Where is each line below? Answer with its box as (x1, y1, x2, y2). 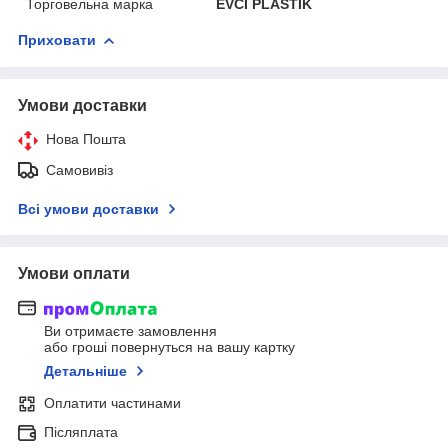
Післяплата (44, 424, 118, 441)
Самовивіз (46, 161, 113, 178)
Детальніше (44, 363, 127, 380)
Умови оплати (18, 264, 130, 282)
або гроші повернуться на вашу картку (44, 339, 295, 356)
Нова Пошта (46, 130, 126, 147)
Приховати (18, 31, 96, 48)
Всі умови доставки (18, 200, 159, 217)
